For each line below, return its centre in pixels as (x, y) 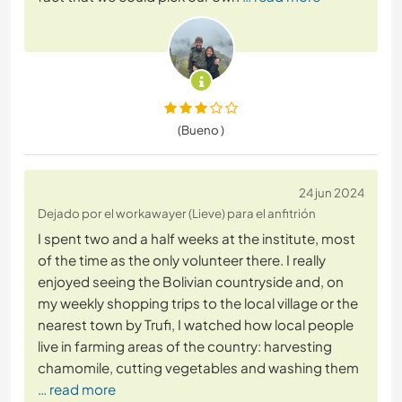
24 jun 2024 (332, 193)
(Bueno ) (201, 130)
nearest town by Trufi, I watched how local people (196, 325)
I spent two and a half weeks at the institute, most (197, 239)
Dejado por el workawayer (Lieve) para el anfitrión (177, 214)
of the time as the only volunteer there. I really (182, 260)
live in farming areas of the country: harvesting (185, 346)
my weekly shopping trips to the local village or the (198, 303)
